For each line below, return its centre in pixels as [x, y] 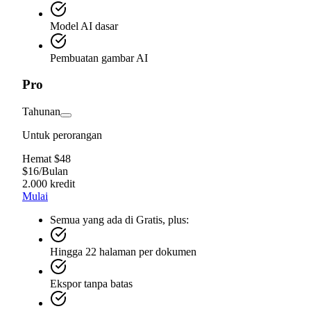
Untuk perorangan [62, 135]
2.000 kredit [49, 184]
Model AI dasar [84, 26]
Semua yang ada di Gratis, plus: [119, 220]
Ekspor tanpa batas [91, 284]
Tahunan [41, 112]
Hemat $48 [47, 159]
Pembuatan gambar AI [99, 58]
